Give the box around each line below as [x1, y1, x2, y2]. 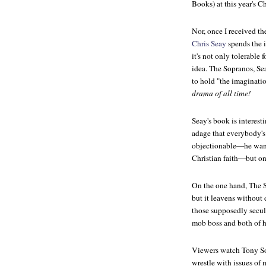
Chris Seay [192, 38, 226, 49]
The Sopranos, [209, 63, 255, 74]
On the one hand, [192, 180, 249, 191]
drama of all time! [192, 88, 251, 99]
